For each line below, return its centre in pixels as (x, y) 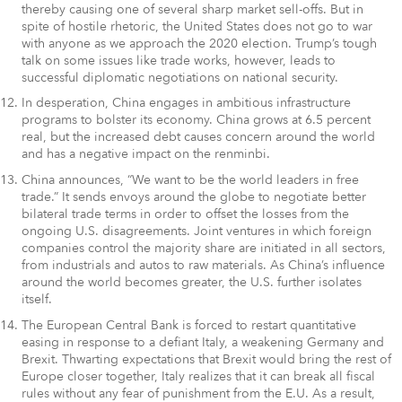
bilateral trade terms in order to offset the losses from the (185, 214)
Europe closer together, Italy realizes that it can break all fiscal (198, 376)
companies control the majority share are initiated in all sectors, (204, 249)
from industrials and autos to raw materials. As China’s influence (203, 266)
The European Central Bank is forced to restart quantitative (189, 325)
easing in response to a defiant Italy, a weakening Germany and (203, 342)
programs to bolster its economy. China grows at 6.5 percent (196, 120)
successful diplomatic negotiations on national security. (180, 77)
